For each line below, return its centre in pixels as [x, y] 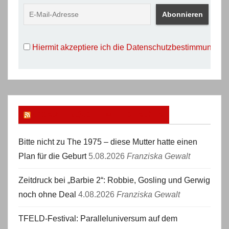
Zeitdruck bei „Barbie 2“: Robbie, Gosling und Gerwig [114, 180]
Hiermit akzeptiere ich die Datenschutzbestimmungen [129, 47]
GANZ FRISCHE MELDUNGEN [99, 114]
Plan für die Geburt [52, 156]
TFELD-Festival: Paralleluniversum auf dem [98, 219]
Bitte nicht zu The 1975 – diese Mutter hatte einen [108, 142]
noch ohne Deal [47, 194]
